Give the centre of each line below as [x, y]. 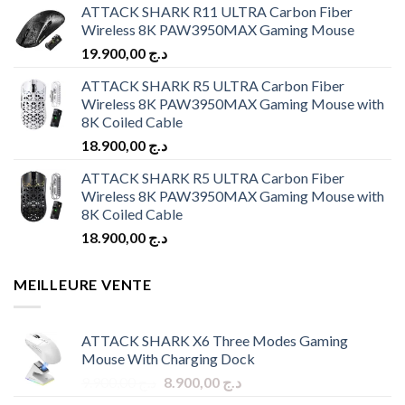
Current [264, 381]
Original [188, 381]
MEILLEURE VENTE [83, 284]
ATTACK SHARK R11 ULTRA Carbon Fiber [217, 11]
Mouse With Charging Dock [168, 358]
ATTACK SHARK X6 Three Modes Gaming [215, 340]
